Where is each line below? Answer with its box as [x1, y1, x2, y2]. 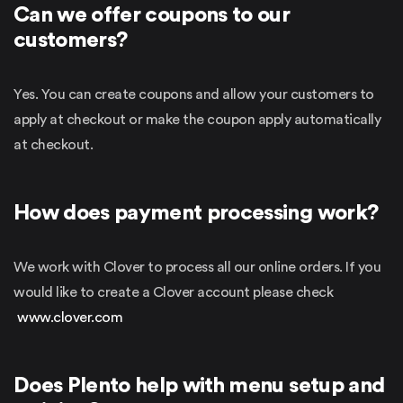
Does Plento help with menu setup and [13, 374, 385, 397]
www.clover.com [17, 309, 122, 325]
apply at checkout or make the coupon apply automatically [13, 112, 381, 127]
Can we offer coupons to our [13, 4, 291, 26]
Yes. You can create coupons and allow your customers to [13, 86, 374, 102]
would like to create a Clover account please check [13, 284, 333, 300]
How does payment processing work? [13, 201, 379, 224]
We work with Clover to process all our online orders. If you [13, 259, 381, 274]
